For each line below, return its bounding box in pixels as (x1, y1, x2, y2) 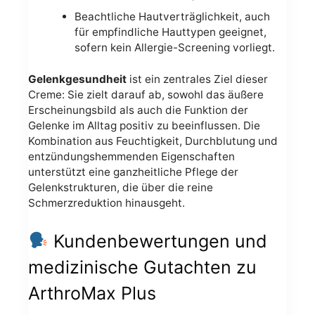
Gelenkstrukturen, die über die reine (28, 181, 213, 195)
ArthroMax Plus (28, 282, 156, 304)
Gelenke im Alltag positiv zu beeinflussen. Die (28, 119, 260, 133)
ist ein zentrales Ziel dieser (127, 72, 268, 86)
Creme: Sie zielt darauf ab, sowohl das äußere (28, 88, 264, 102)
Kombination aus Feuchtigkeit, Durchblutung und (28, 134, 278, 148)
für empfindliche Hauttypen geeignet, (74, 25, 266, 39)
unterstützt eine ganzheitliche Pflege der (28, 165, 238, 179)
